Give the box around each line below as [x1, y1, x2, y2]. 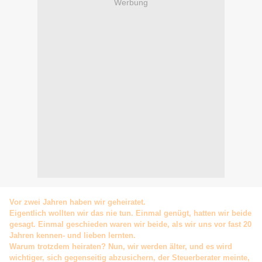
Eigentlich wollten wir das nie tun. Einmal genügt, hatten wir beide [9, 209, 251, 218]
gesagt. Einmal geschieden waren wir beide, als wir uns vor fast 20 [9, 220, 251, 229]
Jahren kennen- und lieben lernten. [9, 231, 136, 240]
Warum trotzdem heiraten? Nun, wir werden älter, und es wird [9, 242, 232, 251]
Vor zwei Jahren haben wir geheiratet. [9, 198, 146, 207]
